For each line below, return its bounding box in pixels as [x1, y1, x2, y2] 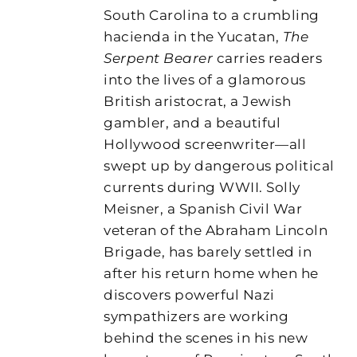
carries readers [216, 49, 323, 66]
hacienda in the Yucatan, [104, 28, 283, 45]
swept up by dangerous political [104, 157, 335, 174]
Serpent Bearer [104, 49, 217, 66]
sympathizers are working [104, 308, 289, 324]
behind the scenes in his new [104, 329, 308, 346]
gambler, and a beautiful [104, 114, 281, 131]
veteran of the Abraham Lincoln [104, 222, 328, 238]
